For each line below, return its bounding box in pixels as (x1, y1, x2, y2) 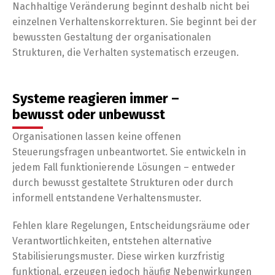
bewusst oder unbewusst (12, 106, 165, 123)
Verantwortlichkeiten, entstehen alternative (12, 235, 212, 247)
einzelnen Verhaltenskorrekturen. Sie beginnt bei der (12, 16, 257, 28)
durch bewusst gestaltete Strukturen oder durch (12, 177, 233, 188)
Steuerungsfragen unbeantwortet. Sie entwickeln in (12, 146, 246, 158)
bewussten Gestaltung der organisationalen (12, 31, 211, 43)
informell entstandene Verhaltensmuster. (12, 192, 201, 204)
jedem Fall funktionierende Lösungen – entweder (12, 161, 235, 173)
